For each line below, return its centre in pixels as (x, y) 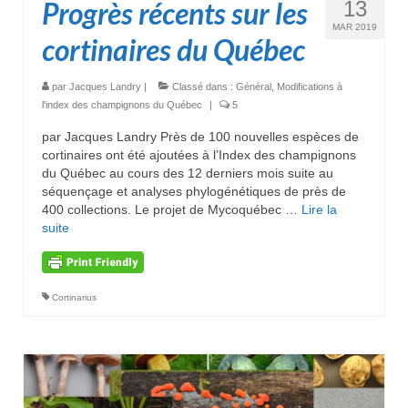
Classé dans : (203, 86)
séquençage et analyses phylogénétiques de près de (194, 191)
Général (254, 86)
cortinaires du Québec (173, 49)
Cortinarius (74, 297)
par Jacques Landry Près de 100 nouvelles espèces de (200, 136)
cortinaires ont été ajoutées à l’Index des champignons (199, 154)
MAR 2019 (355, 26)
